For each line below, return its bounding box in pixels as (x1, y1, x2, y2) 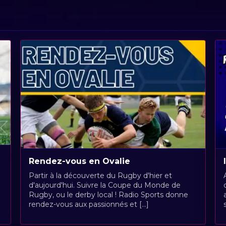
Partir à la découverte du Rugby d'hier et (28, 171, 172, 180)
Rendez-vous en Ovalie (28, 156, 130, 166)
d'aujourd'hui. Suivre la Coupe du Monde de (28, 180, 181, 190)
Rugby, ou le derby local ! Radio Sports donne (28, 190, 188, 199)
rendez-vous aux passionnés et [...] (28, 199, 149, 209)
